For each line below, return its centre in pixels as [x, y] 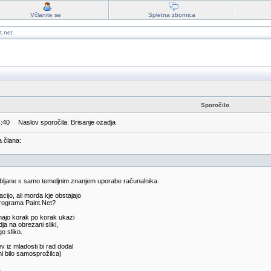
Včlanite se [45, 15]
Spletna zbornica [171, 15]
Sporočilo [215, 105]
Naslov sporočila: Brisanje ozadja [64, 122]
